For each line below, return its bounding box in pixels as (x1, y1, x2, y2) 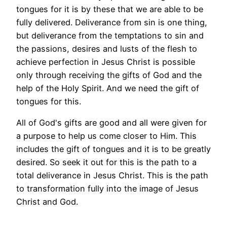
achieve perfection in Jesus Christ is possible (16, 56, 195, 67)
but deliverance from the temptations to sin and (16, 30, 204, 41)
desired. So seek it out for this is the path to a (16, 157, 197, 167)
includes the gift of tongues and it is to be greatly (16, 143, 211, 154)
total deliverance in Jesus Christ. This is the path (16, 170, 208, 180)
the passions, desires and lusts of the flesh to (16, 43, 197, 54)
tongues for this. (16, 96, 81, 106)
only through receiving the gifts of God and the (16, 69, 202, 80)
